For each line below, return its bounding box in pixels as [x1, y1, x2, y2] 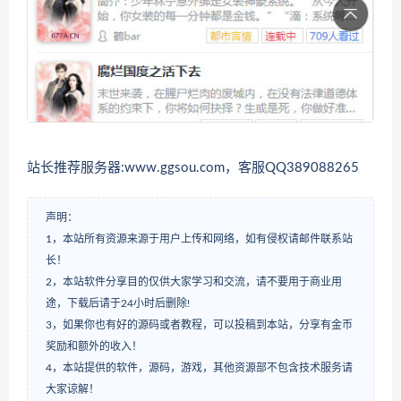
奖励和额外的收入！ [46, 341, 142, 353]
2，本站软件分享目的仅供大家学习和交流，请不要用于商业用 [46, 277, 342, 288]
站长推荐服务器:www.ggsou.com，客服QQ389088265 [27, 161, 359, 175]
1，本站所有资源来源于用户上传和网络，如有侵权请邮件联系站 [46, 234, 353, 245]
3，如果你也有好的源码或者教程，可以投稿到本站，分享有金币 [46, 320, 353, 331]
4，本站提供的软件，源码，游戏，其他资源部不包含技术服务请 [46, 363, 353, 374]
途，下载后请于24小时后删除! [46, 298, 190, 310]
